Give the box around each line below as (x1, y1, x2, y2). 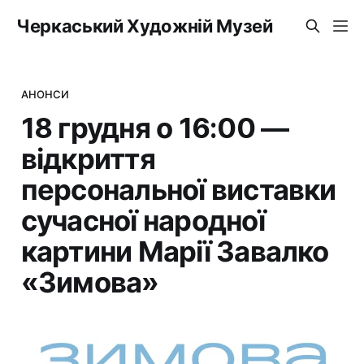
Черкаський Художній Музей (16, 15, 273, 37)
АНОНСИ (20, 87, 70, 101)
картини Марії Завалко (20, 233, 329, 268)
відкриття (20, 141, 155, 175)
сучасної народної (20, 202, 265, 237)
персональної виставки (20, 171, 336, 206)
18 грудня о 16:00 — (20, 110, 289, 145)
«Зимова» (20, 264, 159, 299)
